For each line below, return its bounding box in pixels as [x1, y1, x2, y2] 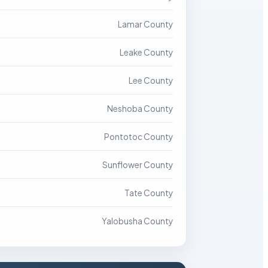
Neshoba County [107, 103, 173, 114]
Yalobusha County [102, 216, 173, 226]
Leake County [120, 47, 173, 57]
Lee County [129, 75, 173, 86]
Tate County [124, 188, 173, 198]
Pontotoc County [104, 132, 173, 142]
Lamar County [118, 19, 173, 29]
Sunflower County [102, 160, 173, 170]
